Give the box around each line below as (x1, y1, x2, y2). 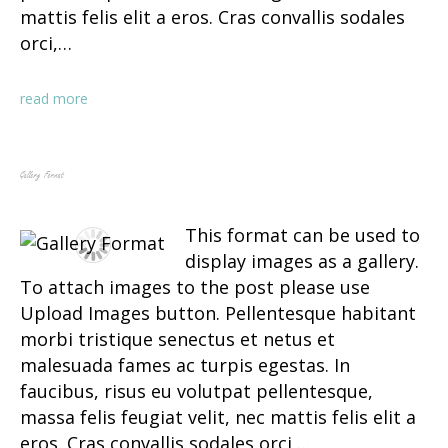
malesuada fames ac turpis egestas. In (20, 353, 350, 378)
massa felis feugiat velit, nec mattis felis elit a (20, 405, 416, 430)
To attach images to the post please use (20, 275, 370, 300)
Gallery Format (20, 168, 64, 183)
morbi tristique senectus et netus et (20, 327, 335, 352)
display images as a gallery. (185, 249, 419, 274)
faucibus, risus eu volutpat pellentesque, (20, 379, 373, 404)
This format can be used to (185, 223, 420, 248)
